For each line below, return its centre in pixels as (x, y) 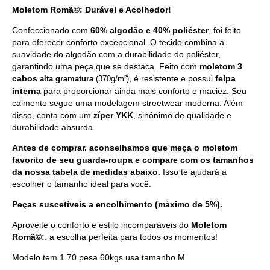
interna (27, 91)
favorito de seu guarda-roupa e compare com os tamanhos (133, 160)
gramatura (74, 79)
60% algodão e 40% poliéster (149, 30)
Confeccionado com (51, 30)
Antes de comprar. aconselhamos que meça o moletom (125, 148)
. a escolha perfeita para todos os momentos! (131, 237)
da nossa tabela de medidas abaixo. (86, 172)
